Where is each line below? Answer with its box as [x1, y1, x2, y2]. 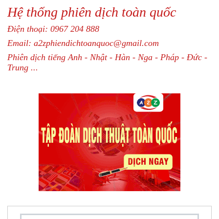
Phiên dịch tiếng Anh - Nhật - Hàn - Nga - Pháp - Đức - [7, 52, 207, 62]
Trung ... [7, 63, 38, 72]
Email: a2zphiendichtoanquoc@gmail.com [7, 38, 159, 48]
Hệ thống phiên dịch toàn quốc [7, 4, 176, 20]
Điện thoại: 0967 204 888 [7, 24, 99, 34]
